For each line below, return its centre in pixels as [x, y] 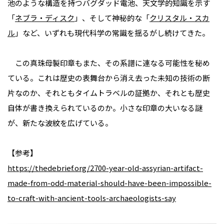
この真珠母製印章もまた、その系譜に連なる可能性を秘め [109, 63]
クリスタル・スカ [179, 18]
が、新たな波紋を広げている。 [60, 123]
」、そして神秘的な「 [112, 18]
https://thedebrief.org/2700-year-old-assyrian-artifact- [105, 168]
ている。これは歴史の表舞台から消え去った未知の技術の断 [109, 78]
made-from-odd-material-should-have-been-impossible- [109, 183]
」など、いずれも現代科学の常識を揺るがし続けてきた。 [112, 33]
